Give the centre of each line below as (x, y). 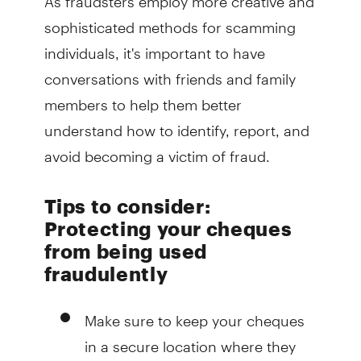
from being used (126, 251)
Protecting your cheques (168, 228)
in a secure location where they (190, 339)
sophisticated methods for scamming (170, 20)
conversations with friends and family (170, 72)
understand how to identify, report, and (176, 123)
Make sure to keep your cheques (194, 313)
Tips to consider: (127, 205)
